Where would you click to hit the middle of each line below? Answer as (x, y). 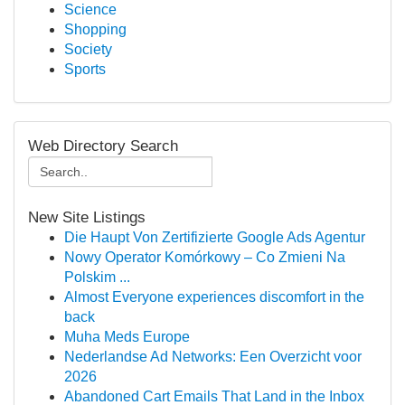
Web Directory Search (103, 146)
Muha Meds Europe (127, 337)
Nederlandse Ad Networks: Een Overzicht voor (213, 357)
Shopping (95, 29)
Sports (85, 69)
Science (90, 9)
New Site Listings (87, 217)
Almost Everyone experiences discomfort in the (214, 297)
